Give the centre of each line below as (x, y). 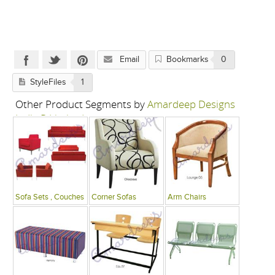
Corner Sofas (114, 198)
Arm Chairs (187, 198)
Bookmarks (188, 60)
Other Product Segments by (82, 104)
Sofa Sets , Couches (50, 198)
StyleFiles (48, 83)
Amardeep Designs (192, 104)
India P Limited (50, 118)
